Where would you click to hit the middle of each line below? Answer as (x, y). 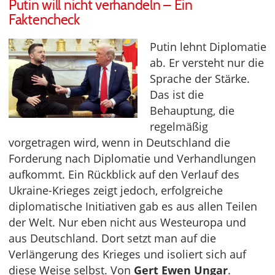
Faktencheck (44, 19)
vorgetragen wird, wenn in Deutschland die (119, 142)
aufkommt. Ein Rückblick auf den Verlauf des (124, 174)
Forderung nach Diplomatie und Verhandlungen (132, 158)
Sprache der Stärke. (200, 78)
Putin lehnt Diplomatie (208, 46)
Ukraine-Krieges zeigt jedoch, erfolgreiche (116, 190)
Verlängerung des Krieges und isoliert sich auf (127, 254)
